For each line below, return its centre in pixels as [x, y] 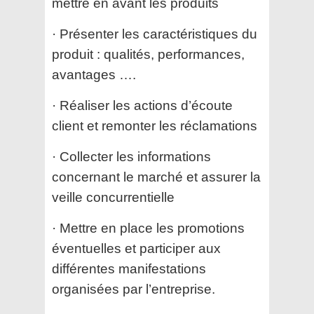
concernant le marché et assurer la [156, 177]
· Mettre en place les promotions [148, 228]
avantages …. [94, 75]
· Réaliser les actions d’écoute [142, 106]
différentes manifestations [129, 269]
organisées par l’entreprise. [134, 289]
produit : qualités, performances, [148, 55]
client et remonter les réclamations [155, 126]
